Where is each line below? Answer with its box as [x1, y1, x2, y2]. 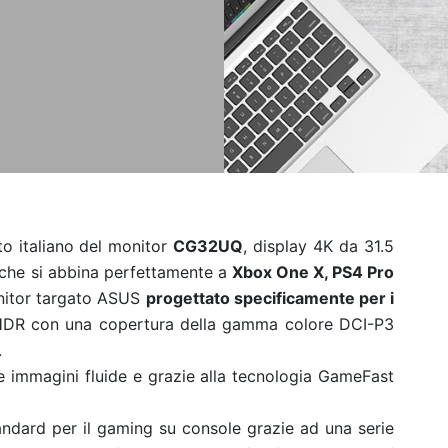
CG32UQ [173, 236, 244, 256]
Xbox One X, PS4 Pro [231, 262, 394, 282]
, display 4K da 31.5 [243, 236, 395, 256]
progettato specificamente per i [145, 288, 395, 308]
